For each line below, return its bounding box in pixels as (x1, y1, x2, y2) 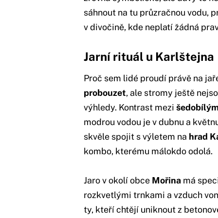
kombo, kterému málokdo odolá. (84, 145, 213, 156)
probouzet (84, 87, 126, 98)
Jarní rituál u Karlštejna (84, 49, 214, 63)
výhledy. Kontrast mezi (84, 102, 176, 112)
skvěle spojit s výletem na (84, 131, 189, 142)
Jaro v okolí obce (84, 175, 152, 185)
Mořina (152, 175, 181, 185)
